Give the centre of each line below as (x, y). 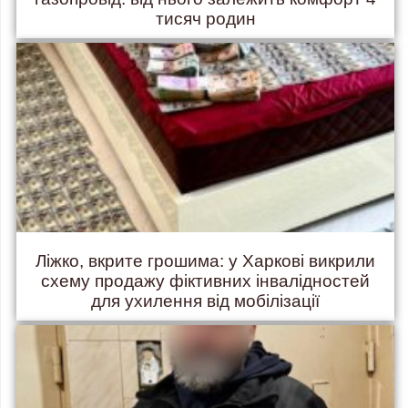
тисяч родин (205, 19)
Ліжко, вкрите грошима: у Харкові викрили (205, 260)
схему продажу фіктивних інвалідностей (205, 280)
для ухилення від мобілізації (205, 301)
